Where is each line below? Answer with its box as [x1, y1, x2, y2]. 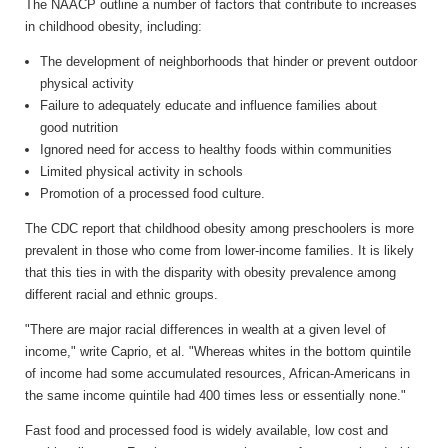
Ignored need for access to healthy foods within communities [40, 141, 392, 157]
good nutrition [40, 119, 118, 135]
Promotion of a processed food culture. [40, 185, 265, 201]
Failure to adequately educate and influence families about [40, 97, 377, 113]
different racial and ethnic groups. [25, 286, 218, 302]
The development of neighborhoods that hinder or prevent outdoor [40, 53, 417, 69]
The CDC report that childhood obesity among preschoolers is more [25, 220, 414, 236]
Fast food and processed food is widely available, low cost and [25, 422, 388, 438]
